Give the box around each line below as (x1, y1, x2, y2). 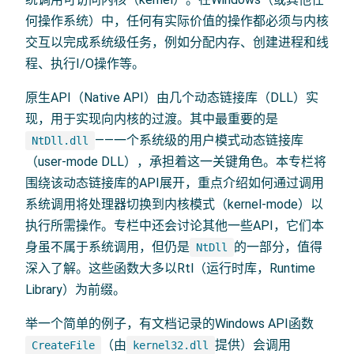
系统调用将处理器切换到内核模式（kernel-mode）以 (25, 196, 323, 212)
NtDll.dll (32, 134, 88, 147)
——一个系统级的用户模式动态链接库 (95, 132, 303, 148)
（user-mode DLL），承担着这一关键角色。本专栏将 (25, 153, 326, 169)
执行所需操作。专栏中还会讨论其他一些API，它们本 (25, 217, 324, 233)
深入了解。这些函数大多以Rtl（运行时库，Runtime (25, 260, 315, 276)
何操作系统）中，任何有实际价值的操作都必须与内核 (25, 13, 329, 28)
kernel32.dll (133, 338, 209, 352)
